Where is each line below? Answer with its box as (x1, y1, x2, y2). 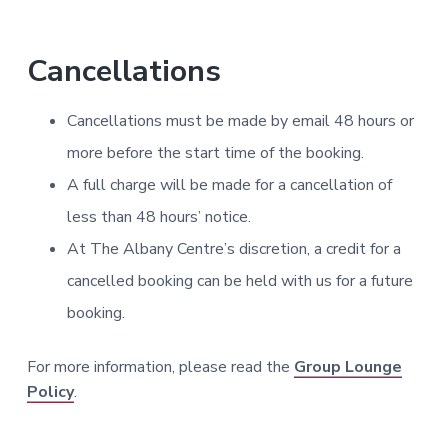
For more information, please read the (26, 356, 294, 379)
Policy (26, 381, 74, 404)
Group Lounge (293, 356, 402, 379)
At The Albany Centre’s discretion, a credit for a (66, 238, 401, 261)
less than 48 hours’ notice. (66, 206, 251, 229)
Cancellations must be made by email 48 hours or (66, 110, 414, 133)
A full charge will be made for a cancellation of (66, 174, 392, 197)
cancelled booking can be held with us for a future (66, 270, 413, 293)
